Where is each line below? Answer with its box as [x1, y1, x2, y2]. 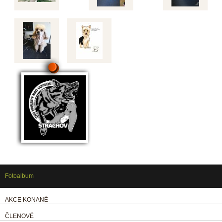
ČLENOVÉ [5, 213, 34, 220]
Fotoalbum [5, 172, 34, 180]
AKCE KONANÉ [5, 196, 48, 204]
